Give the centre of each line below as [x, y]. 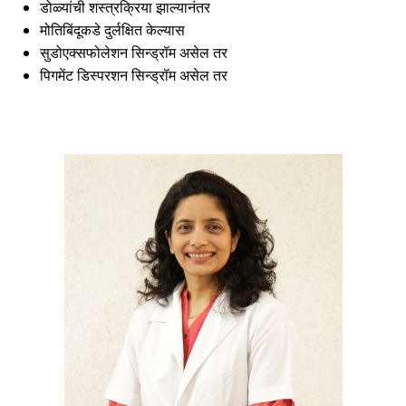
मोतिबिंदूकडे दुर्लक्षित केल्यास [112, 29]
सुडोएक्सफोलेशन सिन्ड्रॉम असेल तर [134, 52]
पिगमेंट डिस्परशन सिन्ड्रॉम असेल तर [134, 75]
